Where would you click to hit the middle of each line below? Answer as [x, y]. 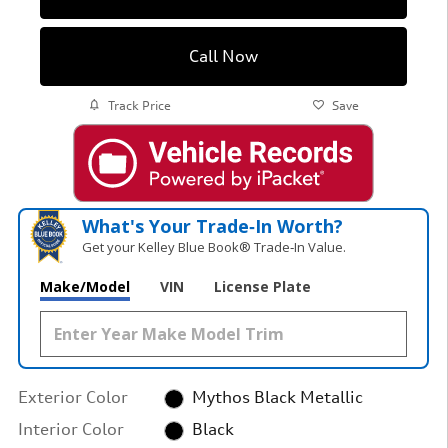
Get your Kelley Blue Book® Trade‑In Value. [214, 246]
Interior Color [71, 428]
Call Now [223, 55]
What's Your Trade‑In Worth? [213, 225]
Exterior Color [73, 396]
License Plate [262, 286]
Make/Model [85, 286]
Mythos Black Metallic [277, 396]
